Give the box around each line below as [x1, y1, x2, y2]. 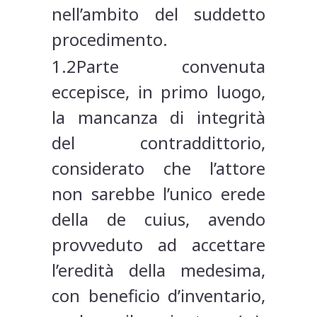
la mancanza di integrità [52, 105, 265, 129]
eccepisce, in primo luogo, [52, 80, 265, 104]
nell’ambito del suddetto [52, 2, 265, 26]
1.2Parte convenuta [52, 54, 265, 79]
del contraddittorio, [52, 131, 265, 155]
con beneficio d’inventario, [52, 284, 265, 308]
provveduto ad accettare [52, 233, 265, 257]
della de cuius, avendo [52, 207, 265, 231]
